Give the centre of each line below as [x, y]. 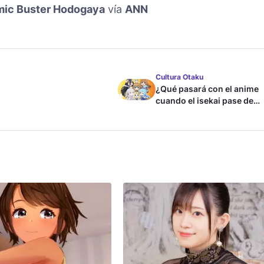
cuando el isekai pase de [204, 100]
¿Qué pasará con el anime [207, 88]
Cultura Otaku [179, 77]
